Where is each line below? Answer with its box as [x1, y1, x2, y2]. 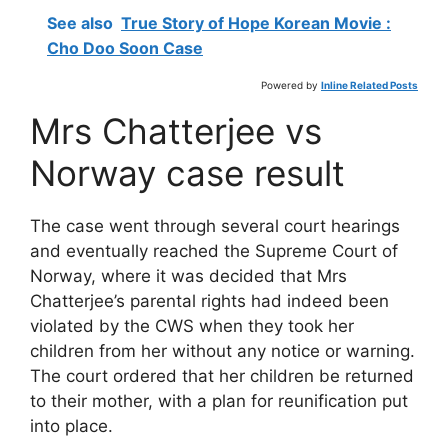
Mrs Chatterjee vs [30, 110, 322, 153]
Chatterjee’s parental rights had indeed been [30, 291, 389, 312]
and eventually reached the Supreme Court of [30, 241, 398, 262]
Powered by [261, 79, 318, 92]
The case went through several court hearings [30, 216, 400, 237]
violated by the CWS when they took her [30, 316, 354, 337]
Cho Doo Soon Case [47, 38, 203, 59]
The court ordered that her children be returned [30, 366, 414, 387]
